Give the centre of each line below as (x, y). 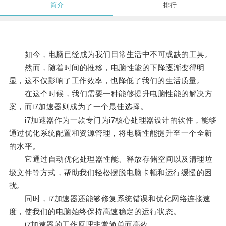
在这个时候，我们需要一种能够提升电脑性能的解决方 (111, 94)
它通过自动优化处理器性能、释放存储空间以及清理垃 (111, 159)
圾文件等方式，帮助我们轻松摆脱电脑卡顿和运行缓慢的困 (110, 173)
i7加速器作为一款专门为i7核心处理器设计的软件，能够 (113, 120)
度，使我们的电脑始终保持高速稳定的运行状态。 (95, 212)
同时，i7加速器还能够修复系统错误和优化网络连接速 (110, 199)
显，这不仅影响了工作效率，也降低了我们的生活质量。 (107, 81)
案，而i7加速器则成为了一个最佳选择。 (78, 107)
